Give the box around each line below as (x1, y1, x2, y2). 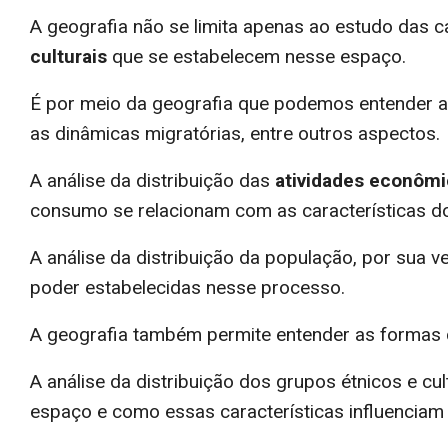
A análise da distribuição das (30, 168, 275, 192)
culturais (30, 44, 107, 68)
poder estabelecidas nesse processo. (30, 275, 345, 299)
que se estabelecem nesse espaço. (107, 44, 411, 68)
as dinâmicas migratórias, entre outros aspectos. (30, 121, 440, 145)
